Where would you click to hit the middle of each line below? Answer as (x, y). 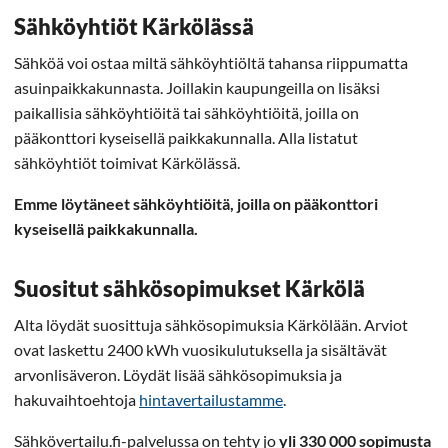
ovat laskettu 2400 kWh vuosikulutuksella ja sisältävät (200, 349)
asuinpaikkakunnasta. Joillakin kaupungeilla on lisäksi (197, 87)
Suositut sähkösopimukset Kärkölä (189, 288)
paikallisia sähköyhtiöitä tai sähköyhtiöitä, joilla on (186, 112)
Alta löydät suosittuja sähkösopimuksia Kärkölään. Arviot (211, 324)
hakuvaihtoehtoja (76, 399)
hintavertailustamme (211, 399)
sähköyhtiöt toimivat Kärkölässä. (127, 162)
